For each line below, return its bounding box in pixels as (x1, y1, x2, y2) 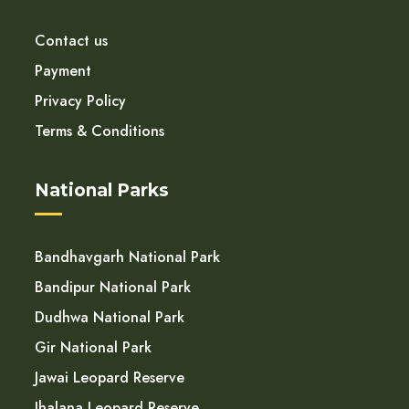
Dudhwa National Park (35, 307, 184, 329)
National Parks (35, 180, 169, 202)
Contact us (35, 30, 108, 52)
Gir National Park (35, 337, 152, 359)
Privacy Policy (35, 90, 126, 112)
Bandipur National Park (35, 277, 191, 299)
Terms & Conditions (35, 121, 164, 142)
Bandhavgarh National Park (35, 246, 220, 268)
